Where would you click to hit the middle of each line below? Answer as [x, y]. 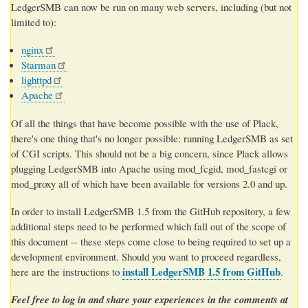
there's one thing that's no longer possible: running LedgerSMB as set [152, 138]
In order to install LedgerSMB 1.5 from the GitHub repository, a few [151, 211]
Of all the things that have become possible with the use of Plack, [145, 123]
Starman [38, 64]
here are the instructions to [67, 271]
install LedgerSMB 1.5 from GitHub [201, 271]
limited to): [34, 22]
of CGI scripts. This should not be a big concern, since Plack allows [150, 153]
